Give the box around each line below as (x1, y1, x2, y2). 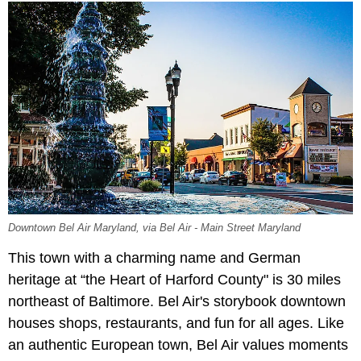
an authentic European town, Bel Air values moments (8, 336, 348, 353)
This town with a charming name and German (8, 249, 301, 266)
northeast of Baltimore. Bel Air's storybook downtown (8, 293, 346, 309)
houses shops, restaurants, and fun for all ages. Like (8, 314, 344, 331)
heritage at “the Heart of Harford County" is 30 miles (8, 271, 341, 288)
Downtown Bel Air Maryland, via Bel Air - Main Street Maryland (8, 222, 301, 234)
